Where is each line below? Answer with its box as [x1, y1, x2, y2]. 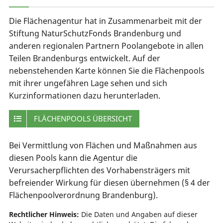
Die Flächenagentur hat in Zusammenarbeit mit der [8, 15, 202, 26]
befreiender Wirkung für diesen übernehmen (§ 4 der [8, 177, 210, 188]
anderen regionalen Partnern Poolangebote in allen [8, 40, 204, 51]
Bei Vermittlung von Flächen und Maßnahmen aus [8, 140, 197, 151]
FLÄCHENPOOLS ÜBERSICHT [33, 113, 132, 123]
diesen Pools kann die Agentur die [8, 152, 137, 163]
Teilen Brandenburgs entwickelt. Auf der [8, 53, 160, 64]
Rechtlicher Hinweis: [8, 210, 79, 219]
